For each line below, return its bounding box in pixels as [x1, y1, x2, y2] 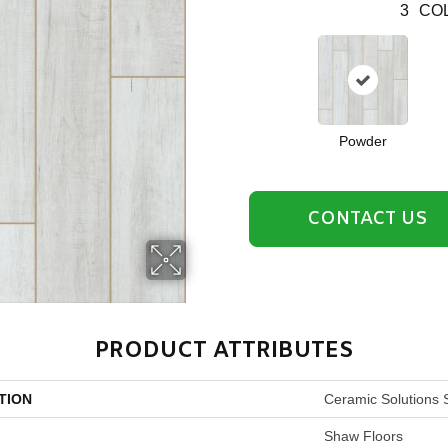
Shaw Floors [324, 428, 403, 444]
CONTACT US [306, 206, 427, 231]
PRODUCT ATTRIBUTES [94, 337, 354, 366]
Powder [338, 133, 387, 149]
